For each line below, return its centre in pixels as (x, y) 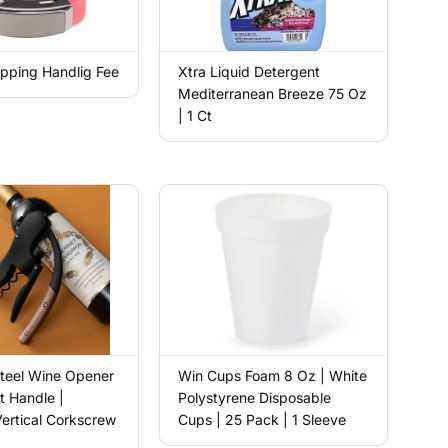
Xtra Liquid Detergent (249, 71)
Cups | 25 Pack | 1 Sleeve (262, 419)
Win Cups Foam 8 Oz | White (272, 375)
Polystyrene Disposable (254, 397)
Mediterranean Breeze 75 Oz (272, 93)
